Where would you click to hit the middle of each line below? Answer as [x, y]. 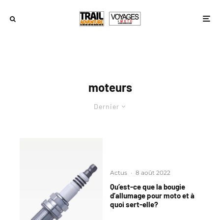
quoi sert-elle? [134, 205]
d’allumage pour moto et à [152, 196]
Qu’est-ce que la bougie [148, 187]
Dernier [106, 106]
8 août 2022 [153, 173]
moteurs [110, 87]
